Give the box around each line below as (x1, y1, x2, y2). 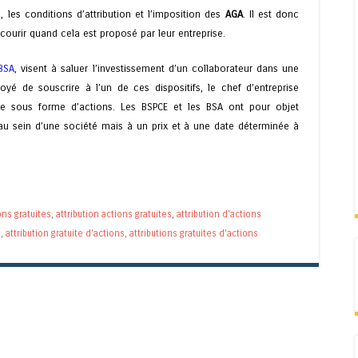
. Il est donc (242, 8, 299, 21)
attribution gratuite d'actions (6, 227, 125, 239)
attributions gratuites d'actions (129, 227, 258, 239)
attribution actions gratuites (56, 208, 172, 220)
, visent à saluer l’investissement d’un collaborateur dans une (14, 62, 300, 74)
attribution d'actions (177, 208, 261, 220)
